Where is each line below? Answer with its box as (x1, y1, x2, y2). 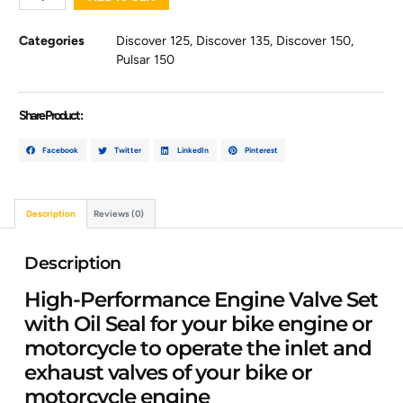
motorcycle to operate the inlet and (24, 336, 372, 361)
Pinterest (244, 145, 278, 155)
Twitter (114, 145, 142, 155)
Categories (19, 33, 85, 49)
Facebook (42, 145, 79, 155)
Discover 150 (276, 33, 352, 49)
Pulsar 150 (116, 52, 175, 68)
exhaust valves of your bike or (24, 360, 313, 385)
